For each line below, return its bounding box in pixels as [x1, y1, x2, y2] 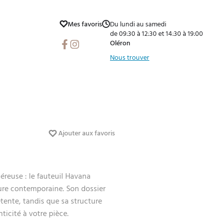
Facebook [59, 38, 93, 49]
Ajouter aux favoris [56, 128, 115, 138]
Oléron [110, 38, 130, 48]
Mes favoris [68, 19, 102, 29]
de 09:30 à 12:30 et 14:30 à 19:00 [110, 29, 203, 39]
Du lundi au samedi [110, 19, 166, 29]
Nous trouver [110, 53, 149, 63]
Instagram [69, 38, 104, 49]
